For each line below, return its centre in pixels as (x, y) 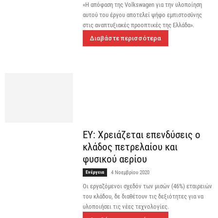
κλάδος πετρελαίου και (130, 147)
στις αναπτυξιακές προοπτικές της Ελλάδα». (138, 25)
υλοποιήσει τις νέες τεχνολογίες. (126, 206)
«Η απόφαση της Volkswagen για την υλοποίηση (142, 5)
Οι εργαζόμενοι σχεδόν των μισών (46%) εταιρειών (147, 186)
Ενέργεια (95, 172)
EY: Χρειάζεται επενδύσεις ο (142, 135)
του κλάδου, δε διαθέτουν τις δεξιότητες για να (143, 196)
